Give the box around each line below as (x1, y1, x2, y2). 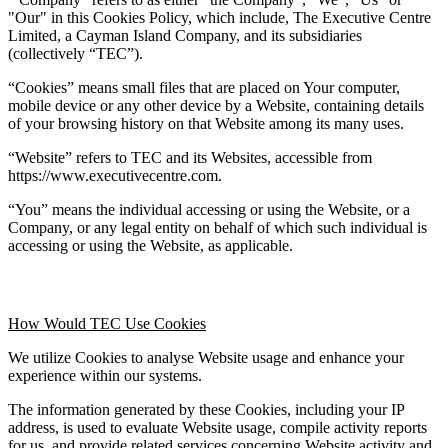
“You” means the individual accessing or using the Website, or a (8, 200, 410, 218)
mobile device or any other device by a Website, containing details (8, 96, 424, 114)
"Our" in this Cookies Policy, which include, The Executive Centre (8, 8, 431, 26)
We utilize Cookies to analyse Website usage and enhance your (8, 348, 404, 366)
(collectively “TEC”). (8, 44, 143, 62)
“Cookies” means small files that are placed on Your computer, (8, 78, 400, 96)
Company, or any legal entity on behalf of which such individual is (8, 218, 427, 236)
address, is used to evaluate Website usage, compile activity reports (8, 418, 427, 436)
